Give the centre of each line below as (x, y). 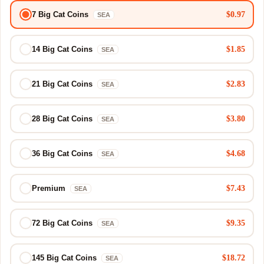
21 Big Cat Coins (63, 84)
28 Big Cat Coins (63, 119)
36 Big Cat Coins (63, 154)
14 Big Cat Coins (63, 49)
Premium (49, 188)
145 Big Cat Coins (65, 258)
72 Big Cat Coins (63, 223)
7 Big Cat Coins (61, 14)
